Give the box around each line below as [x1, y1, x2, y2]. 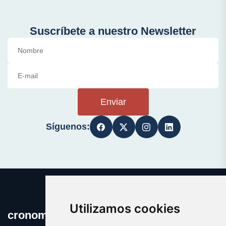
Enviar [100, 97, 126, 107]
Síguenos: [45, 122, 90, 132]
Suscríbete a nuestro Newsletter [30, 25, 196, 38]
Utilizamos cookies [69, 201, 180, 216]
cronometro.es [8, 209, 84, 222]
